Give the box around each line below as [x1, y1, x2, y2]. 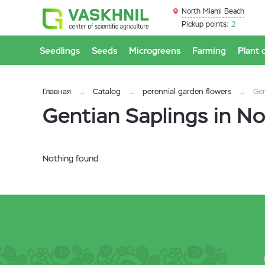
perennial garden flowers [143, 86, 231, 96]
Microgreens [129, 45, 180, 56]
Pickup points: [182, 20, 229, 29]
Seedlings [40, 45, 80, 56]
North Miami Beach [182, 7, 244, 16]
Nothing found [43, 153, 98, 164]
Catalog [93, 86, 121, 96]
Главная [43, 86, 71, 96]
